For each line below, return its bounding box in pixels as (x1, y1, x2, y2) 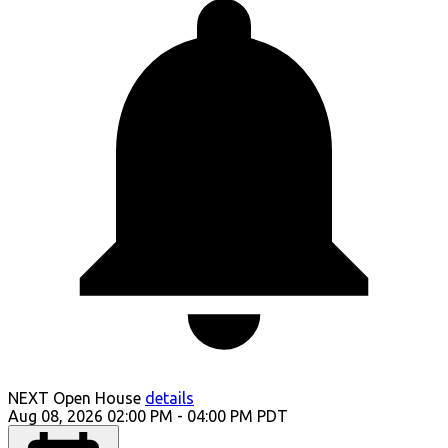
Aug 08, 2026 (8, 407, 103, 425)
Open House (53, 389, 141, 407)
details (145, 389, 194, 407)
